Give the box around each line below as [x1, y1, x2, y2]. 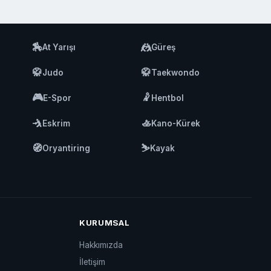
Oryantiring [42, 143, 91, 154]
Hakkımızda [79, 240, 123, 250]
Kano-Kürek [151, 118, 201, 128]
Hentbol [151, 93, 184, 103]
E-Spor [43, 93, 72, 103]
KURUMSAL [79, 218, 130, 228]
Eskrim [42, 118, 71, 128]
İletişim [79, 256, 105, 267]
